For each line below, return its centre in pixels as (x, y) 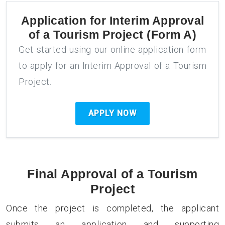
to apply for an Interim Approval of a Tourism (113, 66)
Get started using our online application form (113, 49)
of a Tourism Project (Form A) (113, 35)
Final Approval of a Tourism (113, 174)
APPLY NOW (113, 113)
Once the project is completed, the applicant (113, 208)
